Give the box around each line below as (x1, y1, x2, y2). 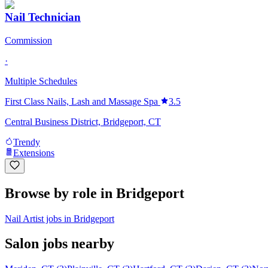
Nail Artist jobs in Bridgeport (5, 213, 114, 224)
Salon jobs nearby (5, 236, 114, 252)
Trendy (13, 136, 40, 147)
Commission (5, 35, 52, 45)
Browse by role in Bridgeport (5, 185, 184, 201)
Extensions (13, 147, 54, 158)
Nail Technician (5, 11, 81, 24)
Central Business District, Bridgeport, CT (5, 116, 161, 127)
